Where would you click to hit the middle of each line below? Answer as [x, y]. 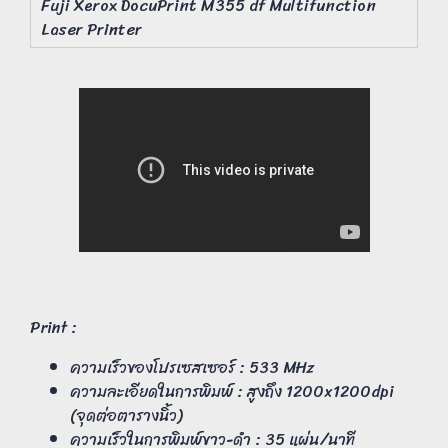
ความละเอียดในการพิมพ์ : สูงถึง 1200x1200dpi [232, 391]
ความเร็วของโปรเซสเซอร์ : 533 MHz [192, 367]
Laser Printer [91, 29]
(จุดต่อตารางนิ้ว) [126, 415]
